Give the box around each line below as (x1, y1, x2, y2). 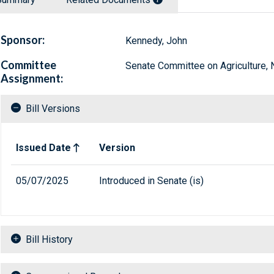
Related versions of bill (10, 132, 110, 144)
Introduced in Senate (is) (99, 175, 204, 187)
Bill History (26, 234, 73, 246)
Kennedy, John (125, 35, 187, 47)
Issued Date (16, 142, 71, 154)
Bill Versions (26, 103, 80, 115)
